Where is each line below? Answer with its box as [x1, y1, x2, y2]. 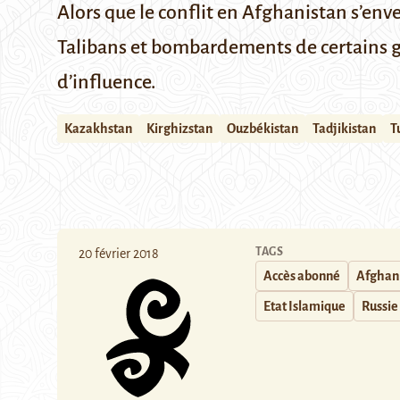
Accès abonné [263, 269, 340, 283]
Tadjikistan [312, 121, 376, 136]
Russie [362, 299, 398, 313]
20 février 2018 [79, 246, 159, 261]
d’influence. [57, 71, 156, 93]
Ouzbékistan [227, 121, 298, 136]
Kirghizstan [146, 121, 212, 136]
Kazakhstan [64, 121, 132, 136]
